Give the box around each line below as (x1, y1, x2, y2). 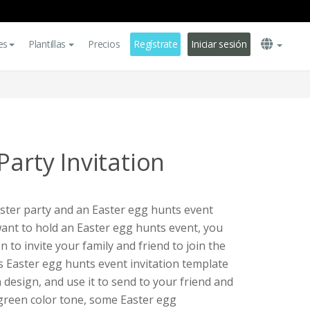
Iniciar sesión (191, 37, 247, 51)
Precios (88, 37, 120, 51)
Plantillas (28, 37, 66, 51)
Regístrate (134, 37, 178, 51)
